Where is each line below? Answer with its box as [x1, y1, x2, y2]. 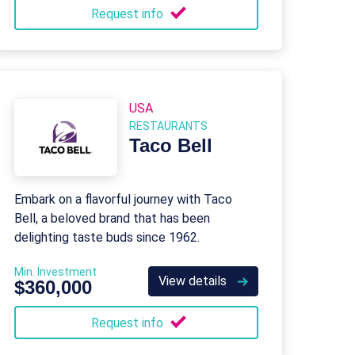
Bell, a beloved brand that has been [14, 211, 210, 226]
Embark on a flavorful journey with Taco [14, 192, 232, 207]
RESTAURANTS [129, 120, 208, 132]
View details [158, 273, 230, 288]
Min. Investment [14, 265, 97, 278]
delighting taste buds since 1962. [14, 230, 200, 245]
